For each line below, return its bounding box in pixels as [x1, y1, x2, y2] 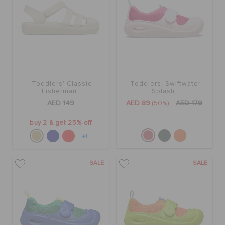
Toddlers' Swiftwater [130, 81, 201, 88]
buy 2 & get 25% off [30, 120, 92, 127]
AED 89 [126, 100, 151, 107]
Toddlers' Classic [32, 81, 92, 88]
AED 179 [176, 100, 203, 107]
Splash [151, 88, 175, 95]
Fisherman [42, 88, 77, 95]
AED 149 [47, 100, 74, 107]
